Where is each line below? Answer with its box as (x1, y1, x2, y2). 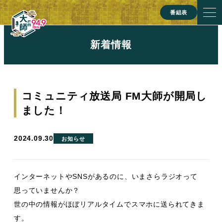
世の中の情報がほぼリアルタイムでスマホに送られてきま (14, 200, 205, 208)
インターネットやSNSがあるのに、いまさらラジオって (14, 172, 198, 180)
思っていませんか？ (14, 186, 80, 194)
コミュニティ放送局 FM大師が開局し (21, 90, 207, 102)
